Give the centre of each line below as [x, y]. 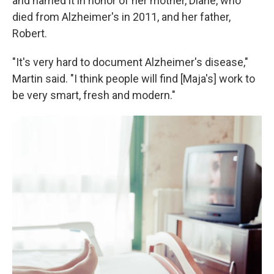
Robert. [30, 33]
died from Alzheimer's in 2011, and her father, [121, 17]
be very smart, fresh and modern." [94, 95]
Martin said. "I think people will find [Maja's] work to [134, 79]
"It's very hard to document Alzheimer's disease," [130, 62]
